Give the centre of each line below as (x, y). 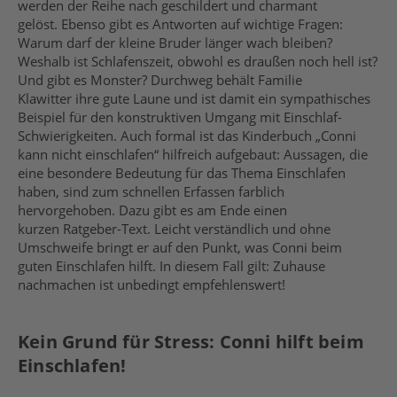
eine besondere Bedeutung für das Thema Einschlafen (182, 173)
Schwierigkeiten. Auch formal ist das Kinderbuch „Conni (187, 136)
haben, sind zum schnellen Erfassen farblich (151, 191)
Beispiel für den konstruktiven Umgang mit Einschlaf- (180, 117)
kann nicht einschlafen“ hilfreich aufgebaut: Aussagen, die (193, 154)
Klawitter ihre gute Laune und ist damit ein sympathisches (194, 98)
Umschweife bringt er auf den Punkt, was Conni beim (180, 247)
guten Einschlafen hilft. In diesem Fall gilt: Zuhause (171, 266)
